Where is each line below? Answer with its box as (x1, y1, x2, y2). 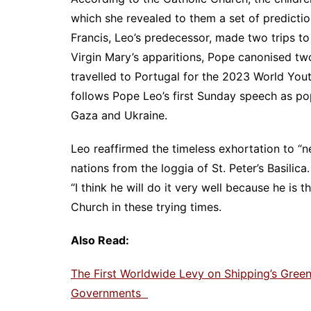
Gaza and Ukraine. (71, 108, 167, 123)
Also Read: (71, 233, 129, 248)
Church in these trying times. (71, 200, 221, 215)
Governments (71, 286, 148, 301)
